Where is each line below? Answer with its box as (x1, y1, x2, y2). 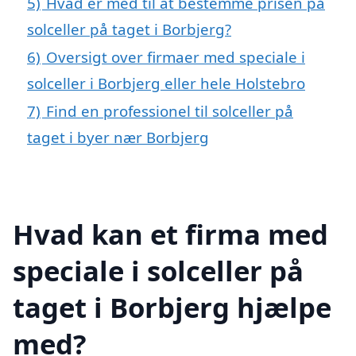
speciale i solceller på (13, 251, 304, 289)
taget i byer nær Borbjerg (27, 126, 209, 147)
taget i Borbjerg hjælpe (13, 288, 331, 326)
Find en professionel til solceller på (46, 100, 293, 121)
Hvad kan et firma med (13, 215, 328, 253)
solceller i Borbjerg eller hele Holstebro (27, 72, 305, 93)
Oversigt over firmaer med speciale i (46, 46, 305, 67)
